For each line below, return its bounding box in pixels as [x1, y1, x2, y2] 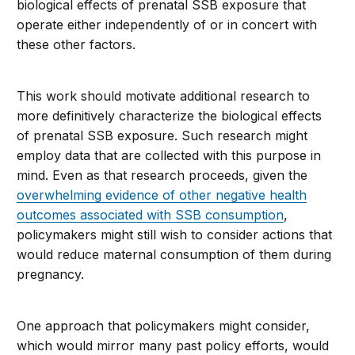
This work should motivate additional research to [17, 88, 311, 105]
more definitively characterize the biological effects [17, 108, 323, 124]
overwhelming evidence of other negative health [17, 187, 307, 204]
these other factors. [17, 36, 136, 53]
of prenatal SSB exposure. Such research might [17, 128, 308, 144]
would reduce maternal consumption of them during [17, 246, 332, 263]
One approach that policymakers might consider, [17, 318, 311, 334]
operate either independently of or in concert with [17, 17, 318, 33]
